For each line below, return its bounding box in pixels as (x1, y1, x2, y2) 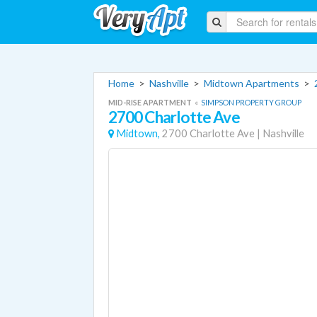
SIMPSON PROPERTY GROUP (201, 98, 301, 107)
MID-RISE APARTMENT (108, 98, 193, 107)
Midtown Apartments (204, 77, 299, 89)
